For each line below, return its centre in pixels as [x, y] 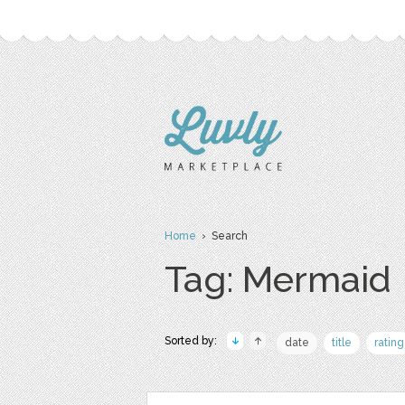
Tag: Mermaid [278, 279]
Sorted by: [191, 341]
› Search [222, 236]
